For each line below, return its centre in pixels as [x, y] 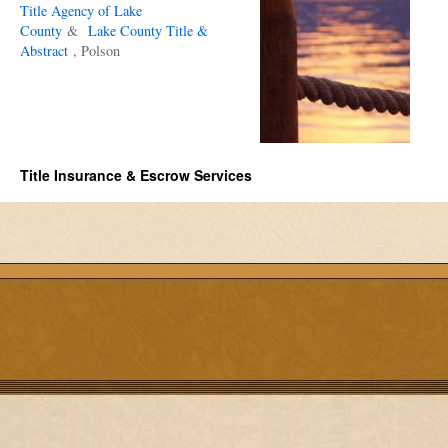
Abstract [46, 50]
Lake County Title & [148, 30]
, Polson [96, 50]
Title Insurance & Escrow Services [136, 175]
